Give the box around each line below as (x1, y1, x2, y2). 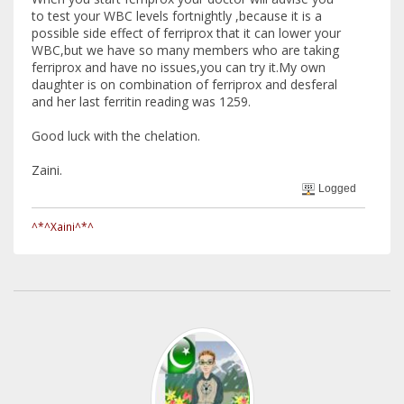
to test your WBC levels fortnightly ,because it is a (32, 7, 322, 25)
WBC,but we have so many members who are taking (32, 41, 339, 60)
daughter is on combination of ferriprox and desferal (32, 76, 337, 94)
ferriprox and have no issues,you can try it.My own (32, 59, 326, 77)
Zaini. (32, 161, 62, 179)
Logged (316, 182, 357, 196)
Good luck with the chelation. (32, 127, 200, 145)
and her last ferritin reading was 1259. (32, 93, 251, 111)
